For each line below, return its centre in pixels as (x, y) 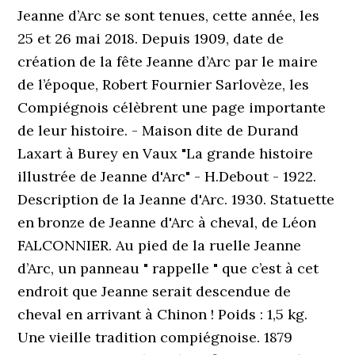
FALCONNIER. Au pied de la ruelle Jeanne (160, 245)
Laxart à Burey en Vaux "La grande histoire (166, 153)
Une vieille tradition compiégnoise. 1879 (155, 337)
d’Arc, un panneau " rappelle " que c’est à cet (168, 268)
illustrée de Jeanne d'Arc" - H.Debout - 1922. (167, 176)
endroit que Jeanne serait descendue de (155, 291)
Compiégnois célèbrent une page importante (172, 107)
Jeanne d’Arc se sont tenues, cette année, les (169, 15)
